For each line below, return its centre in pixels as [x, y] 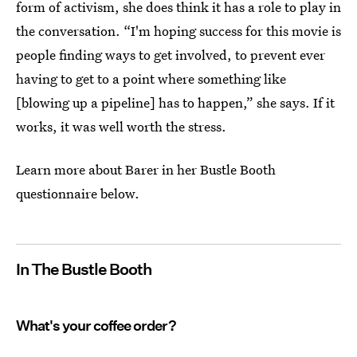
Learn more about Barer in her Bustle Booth [146, 169]
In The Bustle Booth [84, 269]
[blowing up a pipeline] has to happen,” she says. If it [175, 102]
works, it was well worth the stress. [121, 126]
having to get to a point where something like [151, 78]
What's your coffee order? [96, 326]
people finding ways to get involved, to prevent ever [171, 55]
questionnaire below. [78, 193]
